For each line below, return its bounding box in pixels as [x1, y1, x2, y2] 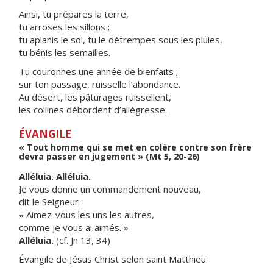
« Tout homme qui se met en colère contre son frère [19, 141, 252, 153]
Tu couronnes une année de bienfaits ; [19, 65, 178, 77]
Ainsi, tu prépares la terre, [19, 8, 129, 20]
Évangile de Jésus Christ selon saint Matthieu [19, 253, 206, 265]
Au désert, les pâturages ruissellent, [19, 91, 171, 103]
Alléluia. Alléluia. [19, 170, 91, 182]
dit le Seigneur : [19, 196, 83, 208]
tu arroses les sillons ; [19, 21, 110, 33]
